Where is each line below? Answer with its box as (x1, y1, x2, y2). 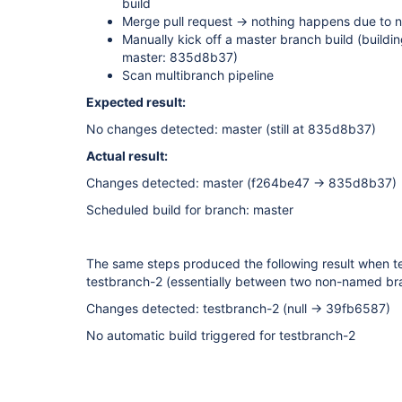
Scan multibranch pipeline (122, 67, 274, 83)
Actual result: (86, 148, 168, 163)
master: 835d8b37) (122, 49, 238, 65)
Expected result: (86, 94, 186, 109)
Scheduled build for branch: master (86, 202, 293, 217)
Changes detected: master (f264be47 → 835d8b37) (86, 175, 397, 190)
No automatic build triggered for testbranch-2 (86, 328, 355, 343)
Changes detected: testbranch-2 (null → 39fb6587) (86, 301, 390, 316)
